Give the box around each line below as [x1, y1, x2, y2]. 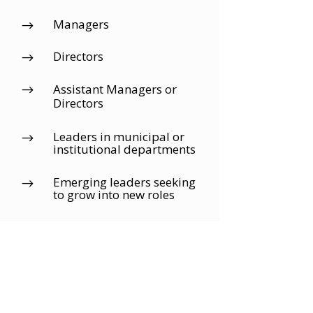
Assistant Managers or [52, 81, 177, 98]
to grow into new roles [52, 187, 175, 203]
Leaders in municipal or [52, 129, 184, 145]
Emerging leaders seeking [52, 174, 196, 191]
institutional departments [52, 141, 196, 158]
